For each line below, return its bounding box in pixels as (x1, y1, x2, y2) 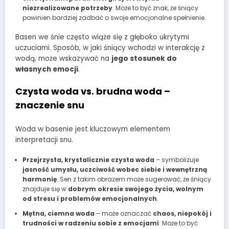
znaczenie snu (15, 99, 84, 112)
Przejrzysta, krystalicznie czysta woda (22, 155, 154, 164)
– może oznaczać (94, 209, 153, 218)
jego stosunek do (111, 54, 177, 64)
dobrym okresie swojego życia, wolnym (67, 184, 203, 193)
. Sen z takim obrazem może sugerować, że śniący (56, 174, 211, 184)
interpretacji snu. (15, 134, 73, 145)
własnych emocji (15, 64, 78, 75)
